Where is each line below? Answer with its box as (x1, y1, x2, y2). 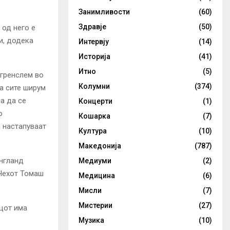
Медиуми (79, 157, 111, 165)
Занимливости (79, 8, 130, 16)
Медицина (79, 171, 115, 180)
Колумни (79, 82, 110, 90)
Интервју (79, 37, 109, 46)
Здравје (79, 23, 106, 31)
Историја (79, 52, 110, 61)
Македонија (79, 142, 121, 150)
